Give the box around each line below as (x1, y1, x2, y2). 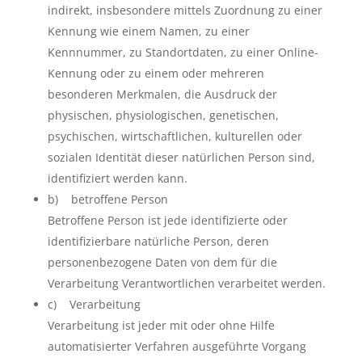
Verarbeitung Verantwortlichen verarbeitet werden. (47, 276, 326, 291)
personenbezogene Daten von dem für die (47, 255, 277, 270)
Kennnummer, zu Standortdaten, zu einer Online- (47, 44, 318, 60)
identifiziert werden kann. (47, 170, 187, 186)
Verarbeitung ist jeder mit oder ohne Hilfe (47, 318, 275, 333)
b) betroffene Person (47, 192, 168, 207)
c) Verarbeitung (47, 297, 141, 312)
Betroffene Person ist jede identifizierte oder (47, 213, 288, 228)
